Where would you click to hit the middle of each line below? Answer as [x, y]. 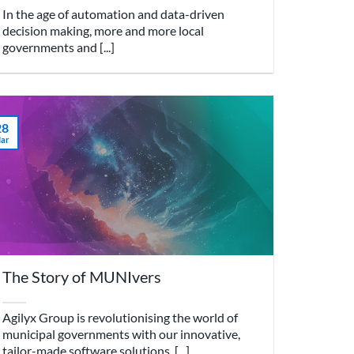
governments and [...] [59, 47]
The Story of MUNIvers [82, 276]
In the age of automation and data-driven [114, 14]
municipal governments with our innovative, [122, 334]
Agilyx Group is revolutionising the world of [121, 318]
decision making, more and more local [104, 31]
